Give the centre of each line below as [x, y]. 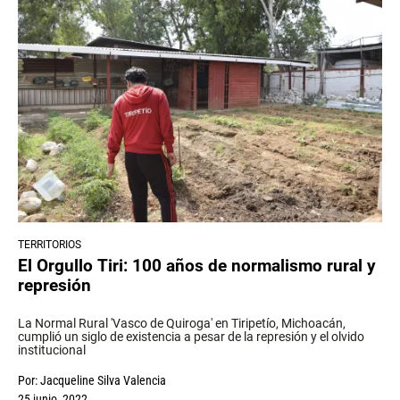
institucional [52, 350]
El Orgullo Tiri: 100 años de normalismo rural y [197, 266]
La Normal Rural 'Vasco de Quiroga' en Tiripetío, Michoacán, [182, 324]
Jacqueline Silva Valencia [103, 381]
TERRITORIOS [50, 245]
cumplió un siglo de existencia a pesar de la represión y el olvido [191, 337]
